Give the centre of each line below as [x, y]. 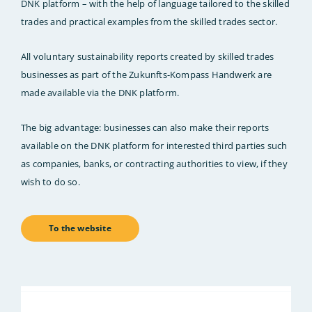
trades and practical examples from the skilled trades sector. [149, 22]
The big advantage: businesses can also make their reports [145, 128]
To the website [80, 228]
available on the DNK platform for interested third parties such [154, 146]
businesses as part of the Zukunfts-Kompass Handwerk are [147, 75]
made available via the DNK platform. [100, 93]
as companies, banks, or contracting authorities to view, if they [154, 164]
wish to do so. [50, 182]
